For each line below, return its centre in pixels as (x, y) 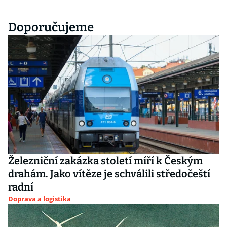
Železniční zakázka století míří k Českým (105, 161)
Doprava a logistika (40, 199)
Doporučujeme (51, 27)
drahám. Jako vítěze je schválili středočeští (109, 174)
